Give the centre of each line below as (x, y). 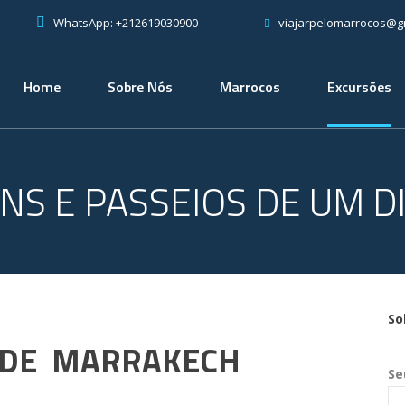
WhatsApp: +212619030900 (126, 22)
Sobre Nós (140, 87)
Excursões (359, 87)
